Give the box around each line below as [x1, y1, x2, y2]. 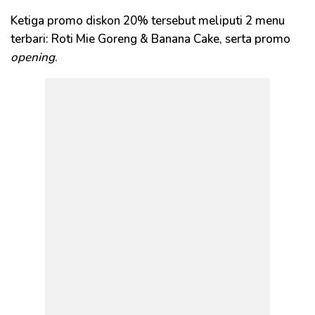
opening [11, 49, 55, 65]
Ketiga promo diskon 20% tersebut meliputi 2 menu [11, 13, 285, 29]
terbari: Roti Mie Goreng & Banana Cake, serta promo [11, 31, 290, 47]
